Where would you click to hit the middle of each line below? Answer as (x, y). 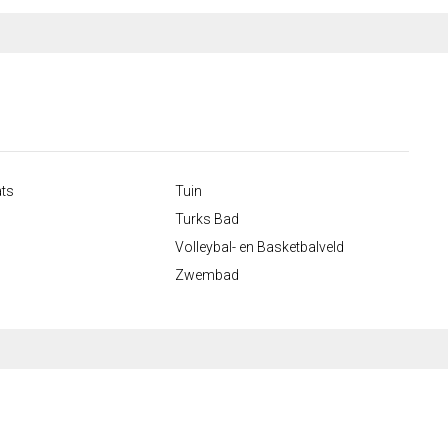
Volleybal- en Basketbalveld (259, 247)
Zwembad (207, 275)
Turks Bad (207, 219)
